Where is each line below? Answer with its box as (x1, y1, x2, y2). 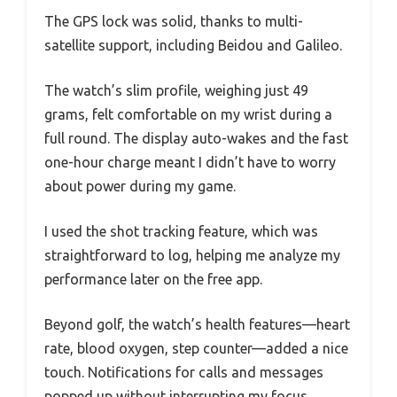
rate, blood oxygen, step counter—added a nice (44, 339, 348, 356)
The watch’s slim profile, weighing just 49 (44, 82, 308, 98)
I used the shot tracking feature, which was (44, 222, 318, 239)
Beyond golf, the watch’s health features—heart (44, 315, 350, 332)
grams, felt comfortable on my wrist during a (44, 105, 332, 122)
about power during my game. (44, 177, 236, 194)
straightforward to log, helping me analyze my (44, 246, 340, 263)
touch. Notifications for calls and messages (44, 363, 323, 380)
